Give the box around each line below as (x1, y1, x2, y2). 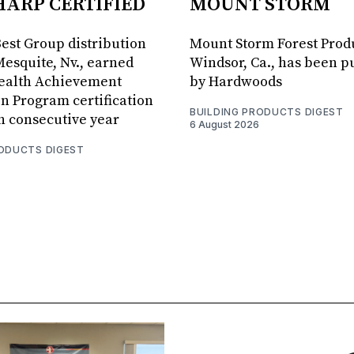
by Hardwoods (190, 73, 282, 92)
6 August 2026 (190, 119, 259, 131)
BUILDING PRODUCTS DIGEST (190, 106, 344, 119)
